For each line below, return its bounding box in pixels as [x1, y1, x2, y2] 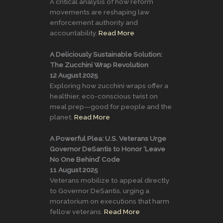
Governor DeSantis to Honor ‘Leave [50, 144, 165, 153]
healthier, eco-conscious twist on [50, 92, 158, 100]
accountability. [50, 28, 99, 37]
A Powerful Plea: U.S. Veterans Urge [50, 134, 166, 142]
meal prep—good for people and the [50, 102, 172, 111]
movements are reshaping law [50, 7, 149, 16]
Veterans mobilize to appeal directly [50, 176, 169, 184]
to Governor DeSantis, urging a [50, 186, 149, 195]
